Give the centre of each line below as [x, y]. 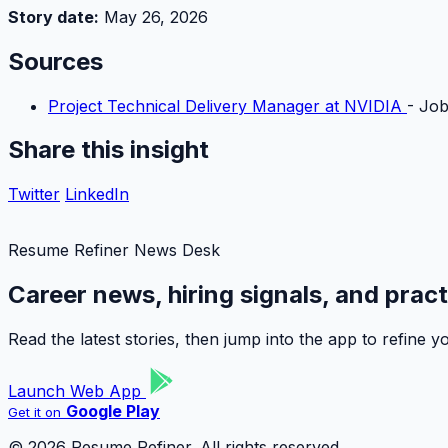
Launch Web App [77, 391]
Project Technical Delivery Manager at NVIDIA [227, 105]
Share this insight [108, 150]
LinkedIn [97, 194]
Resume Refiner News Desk [114, 250]
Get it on [34, 412]
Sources [55, 61]
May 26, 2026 [153, 16]
